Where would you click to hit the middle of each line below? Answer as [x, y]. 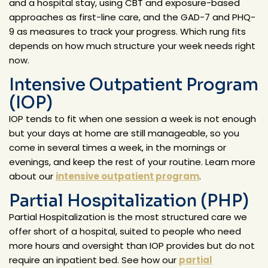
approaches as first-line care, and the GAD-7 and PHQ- [132, 17]
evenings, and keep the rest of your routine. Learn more [132, 162]
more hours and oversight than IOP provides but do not [132, 245]
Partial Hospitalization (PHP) [129, 200]
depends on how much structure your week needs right [132, 45]
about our [32, 176]
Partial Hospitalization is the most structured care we [128, 217]
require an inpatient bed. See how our [94, 260]
